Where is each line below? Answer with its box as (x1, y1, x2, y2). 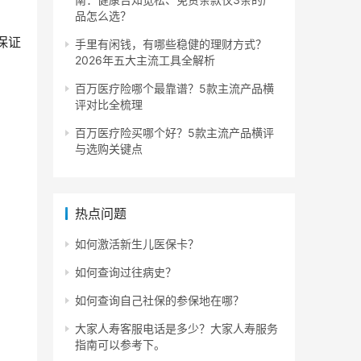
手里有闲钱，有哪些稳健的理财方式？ (75, 37, 267, 52)
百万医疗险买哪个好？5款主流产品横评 (75, 126, 274, 140)
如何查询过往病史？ (75, 265, 176, 280)
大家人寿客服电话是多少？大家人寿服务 (75, 322, 278, 336)
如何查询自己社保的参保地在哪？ (75, 293, 244, 308)
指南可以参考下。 (75, 338, 165, 352)
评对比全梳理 (75, 98, 143, 112)
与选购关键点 (75, 142, 143, 156)
